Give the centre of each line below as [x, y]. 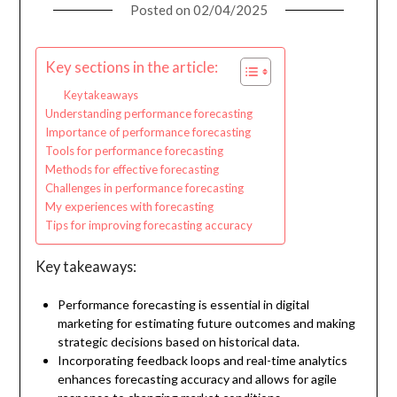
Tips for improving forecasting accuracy [148, 225]
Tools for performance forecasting [134, 150]
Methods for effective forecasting [132, 169]
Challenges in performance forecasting [144, 187]
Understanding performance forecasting [148, 113]
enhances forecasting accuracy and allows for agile [197, 378]
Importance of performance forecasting [148, 132]
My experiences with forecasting [129, 206]
